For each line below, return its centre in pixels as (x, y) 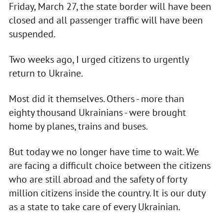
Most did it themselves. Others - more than (96, 99)
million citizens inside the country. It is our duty (107, 193)
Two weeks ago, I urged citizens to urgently (98, 60)
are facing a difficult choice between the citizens (110, 166)
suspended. (32, 34)
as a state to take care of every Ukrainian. (94, 207)
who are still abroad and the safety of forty (97, 179)
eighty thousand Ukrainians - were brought (97, 113)
